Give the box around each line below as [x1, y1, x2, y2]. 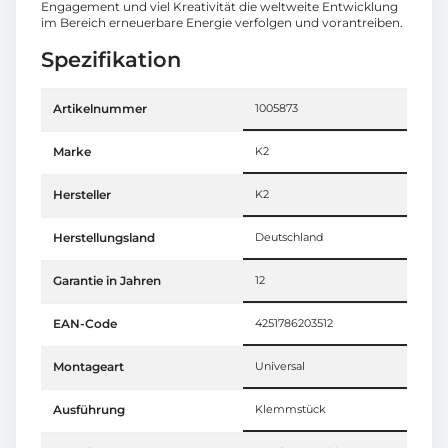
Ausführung [53, 401, 125, 417]
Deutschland [255, 230, 323, 244]
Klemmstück [255, 402, 326, 416]
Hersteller [53, 186, 111, 202]
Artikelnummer [53, 100, 147, 116]
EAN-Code [53, 315, 117, 331]
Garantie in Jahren [53, 272, 161, 288]
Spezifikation [41, 46, 181, 72]
